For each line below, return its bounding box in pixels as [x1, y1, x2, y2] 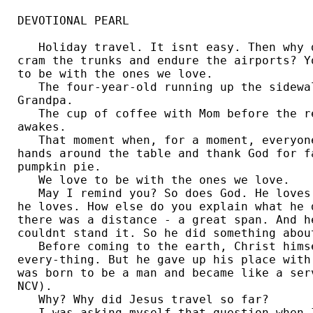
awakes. [17, 120, 73, 134]
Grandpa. [17, 94, 80, 108]
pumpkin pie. [17, 160, 108, 174]
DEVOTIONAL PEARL [17, 14, 129, 28]
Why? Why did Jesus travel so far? [17, 293, 269, 307]
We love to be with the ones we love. [17, 173, 290, 187]
